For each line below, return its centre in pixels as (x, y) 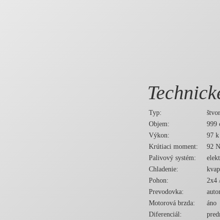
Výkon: (159, 136)
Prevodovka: (166, 192)
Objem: (159, 124)
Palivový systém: (172, 158)
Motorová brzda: (172, 203)
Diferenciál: (165, 215)
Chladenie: (164, 169)
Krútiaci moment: (173, 147)
